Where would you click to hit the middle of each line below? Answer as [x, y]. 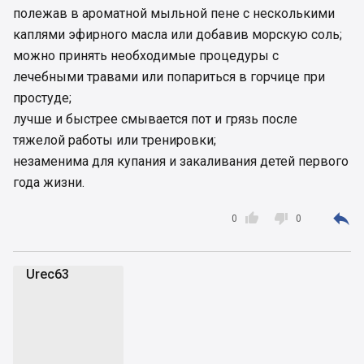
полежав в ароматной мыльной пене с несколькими [174, 14]
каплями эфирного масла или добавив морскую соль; [178, 35]
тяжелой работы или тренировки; [115, 141]
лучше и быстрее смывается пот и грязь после [155, 119]
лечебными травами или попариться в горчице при [169, 77]
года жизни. [49, 183]
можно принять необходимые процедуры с [146, 56]
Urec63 [48, 275]
